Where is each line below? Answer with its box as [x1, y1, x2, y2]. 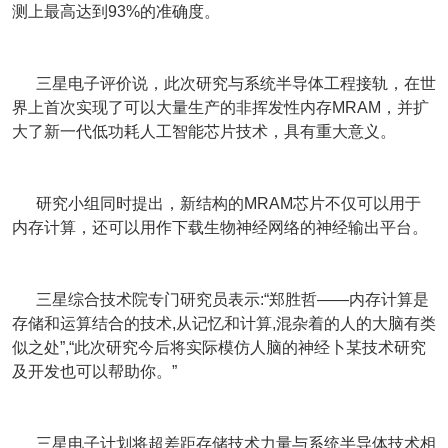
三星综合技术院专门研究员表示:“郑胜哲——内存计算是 [12, 291, 429, 308]
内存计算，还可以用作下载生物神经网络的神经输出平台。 [12, 219, 428, 236]
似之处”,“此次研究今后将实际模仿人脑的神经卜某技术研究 [12, 339, 426, 356]
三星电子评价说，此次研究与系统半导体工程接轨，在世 [12, 75, 436, 92]
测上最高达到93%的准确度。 [12, 3, 220, 20]
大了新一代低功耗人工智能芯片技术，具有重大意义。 [12, 123, 396, 140]
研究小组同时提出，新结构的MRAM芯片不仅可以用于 [12, 195, 421, 212]
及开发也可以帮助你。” [12, 363, 177, 380]
